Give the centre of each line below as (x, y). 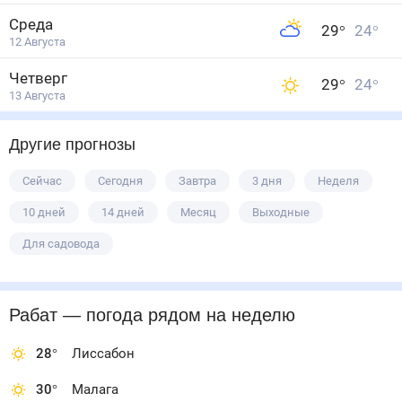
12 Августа (37, 42)
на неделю (245, 315)
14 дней (123, 212)
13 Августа (37, 96)
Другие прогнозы (77, 144)
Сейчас (42, 181)
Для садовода (61, 244)
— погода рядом (128, 315)
